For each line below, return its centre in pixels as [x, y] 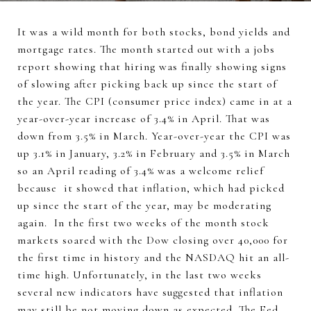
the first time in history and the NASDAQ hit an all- [153, 258]
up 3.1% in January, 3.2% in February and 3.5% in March [154, 153]
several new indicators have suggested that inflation [150, 292]
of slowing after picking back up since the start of [147, 84]
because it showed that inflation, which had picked [151, 188]
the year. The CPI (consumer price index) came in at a [155, 101]
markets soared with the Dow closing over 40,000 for [153, 240]
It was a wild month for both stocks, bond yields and [154, 32]
